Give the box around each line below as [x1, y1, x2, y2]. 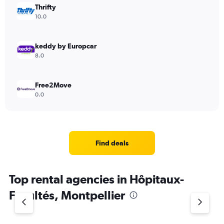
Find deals [95, 139, 128, 147]
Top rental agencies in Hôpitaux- [9, 172, 184, 186]
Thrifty [35, 3, 56, 11]
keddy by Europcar [35, 42, 96, 50]
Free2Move [35, 81, 71, 89]
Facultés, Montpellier [9, 188, 125, 202]
